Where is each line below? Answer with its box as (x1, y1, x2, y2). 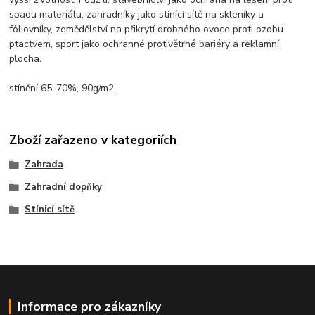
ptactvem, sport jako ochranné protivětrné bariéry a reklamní (9, 37, 280, 51)
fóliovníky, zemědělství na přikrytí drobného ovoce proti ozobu (9, 22, 284, 36)
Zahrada (24, 158, 63, 172)
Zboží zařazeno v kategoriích (9, 131, 177, 149)
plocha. (9, 51, 42, 65)
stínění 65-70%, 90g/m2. (9, 81, 117, 95)
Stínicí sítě (24, 202, 75, 216)
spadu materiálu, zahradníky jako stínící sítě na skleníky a (9, 7, 264, 21)
